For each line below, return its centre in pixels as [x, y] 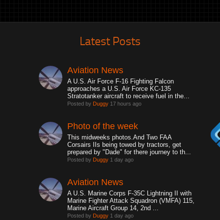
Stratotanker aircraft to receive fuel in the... [129, 96]
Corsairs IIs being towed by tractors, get [124, 145]
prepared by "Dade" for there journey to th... [129, 152]
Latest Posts [110, 41]
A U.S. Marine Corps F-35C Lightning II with [130, 193]
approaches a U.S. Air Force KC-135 [119, 89]
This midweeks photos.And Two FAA [120, 137]
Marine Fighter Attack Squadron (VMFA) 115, [131, 201]
